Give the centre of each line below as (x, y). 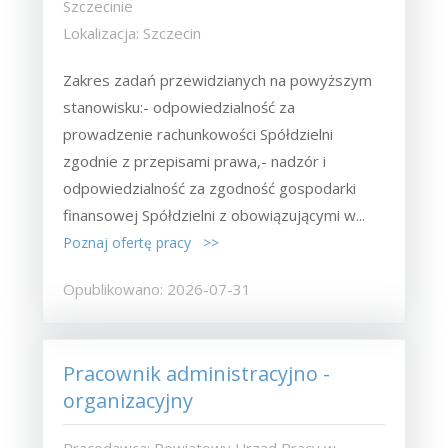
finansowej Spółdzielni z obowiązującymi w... (214, 214)
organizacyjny (128, 400)
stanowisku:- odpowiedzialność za (179, 106)
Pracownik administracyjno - (197, 373)
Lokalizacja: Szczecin (132, 32)
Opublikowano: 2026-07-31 (157, 288)
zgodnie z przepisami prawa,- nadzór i (195, 160)
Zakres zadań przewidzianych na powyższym (218, 79)
